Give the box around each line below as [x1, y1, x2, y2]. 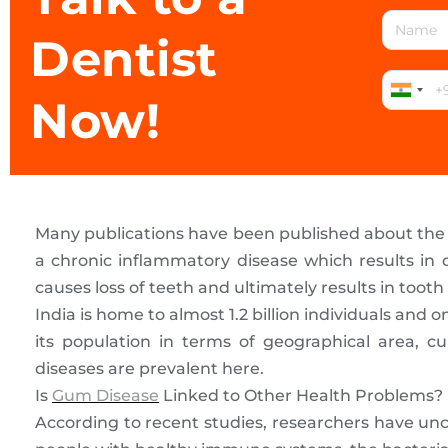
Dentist [30, 30, 218, 89]
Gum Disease [52, 386, 159, 406]
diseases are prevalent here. [35, 359, 264, 379]
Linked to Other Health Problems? [159, 386, 443, 406]
